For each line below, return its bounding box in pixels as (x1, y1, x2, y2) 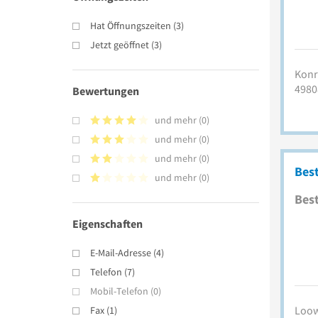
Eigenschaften (72, 216, 143, 231)
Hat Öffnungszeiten (90, 18, 171, 32)
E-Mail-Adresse (90, 246, 151, 259)
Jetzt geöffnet (90, 38, 149, 51)
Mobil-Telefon (90, 284, 148, 297)
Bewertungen (72, 83, 139, 98)
